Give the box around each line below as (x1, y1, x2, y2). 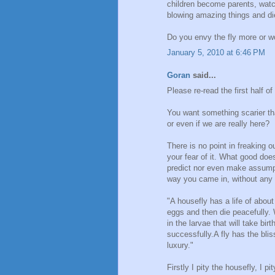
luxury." (167, 240, 193, 250)
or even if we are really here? (167, 118, 269, 128)
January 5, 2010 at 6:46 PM (167, 47, 265, 57)
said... (190, 71, 216, 80)
